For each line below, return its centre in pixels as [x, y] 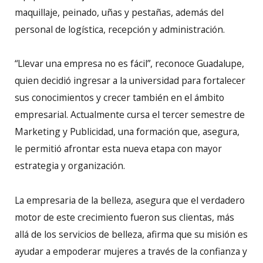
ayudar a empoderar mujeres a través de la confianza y [131, 251]
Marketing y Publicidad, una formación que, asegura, [127, 132]
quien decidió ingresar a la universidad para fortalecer [130, 81]
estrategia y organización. [70, 166]
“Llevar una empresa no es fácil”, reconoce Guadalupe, [129, 64]
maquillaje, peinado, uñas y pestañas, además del [119, 13]
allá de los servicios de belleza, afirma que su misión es [131, 234]
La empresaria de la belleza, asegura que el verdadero [130, 200]
